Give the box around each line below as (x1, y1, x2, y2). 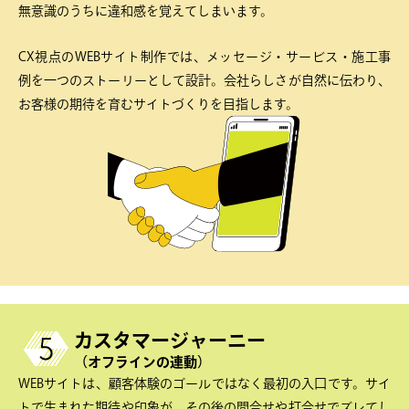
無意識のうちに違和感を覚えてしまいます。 (18, 4, 273, 17)
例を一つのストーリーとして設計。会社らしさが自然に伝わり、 (18, 74, 391, 88)
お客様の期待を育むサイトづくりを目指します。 (18, 98, 299, 111)
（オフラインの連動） (74, 354, 212, 369)
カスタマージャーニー (74, 330, 267, 350)
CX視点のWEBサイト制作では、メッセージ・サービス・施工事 (18, 50, 391, 64)
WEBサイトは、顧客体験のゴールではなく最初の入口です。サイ (18, 376, 391, 390)
